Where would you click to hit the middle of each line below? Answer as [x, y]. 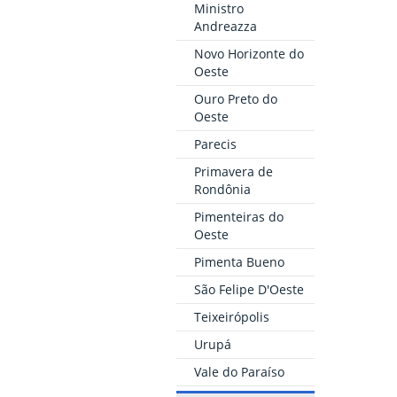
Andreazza [225, 27]
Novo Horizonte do [249, 54]
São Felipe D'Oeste [249, 290]
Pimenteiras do [238, 217]
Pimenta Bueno [239, 262]
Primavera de [233, 172]
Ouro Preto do [235, 99]
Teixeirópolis [231, 317]
